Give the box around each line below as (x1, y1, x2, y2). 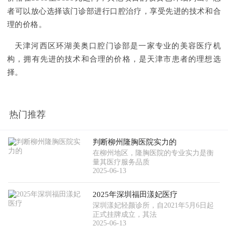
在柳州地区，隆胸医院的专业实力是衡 (93, 149, 214, 157)
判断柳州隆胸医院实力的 (93, 138, 177, 147)
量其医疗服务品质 (93, 158, 150, 166)
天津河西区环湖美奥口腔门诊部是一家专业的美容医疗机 (15, 42, 221, 50)
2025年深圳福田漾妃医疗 (93, 190, 178, 199)
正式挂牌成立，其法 (93, 211, 157, 219)
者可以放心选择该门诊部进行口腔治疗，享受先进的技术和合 (7, 7, 221, 16)
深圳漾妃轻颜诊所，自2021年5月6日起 (93, 202, 214, 210)
